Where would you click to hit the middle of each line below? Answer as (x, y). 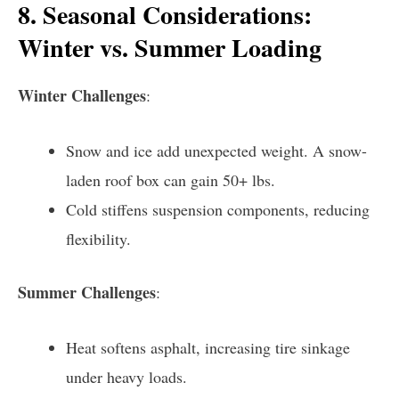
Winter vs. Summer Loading (170, 47)
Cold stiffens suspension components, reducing (218, 210)
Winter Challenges (82, 96)
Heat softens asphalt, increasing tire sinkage (208, 348)
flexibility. (98, 239)
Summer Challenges (87, 293)
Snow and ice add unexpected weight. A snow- (216, 151)
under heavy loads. (126, 377)
